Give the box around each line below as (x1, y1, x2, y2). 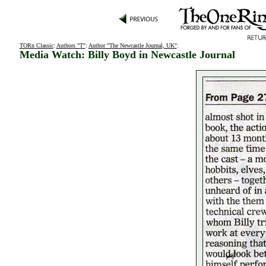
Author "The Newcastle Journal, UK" (88, 42, 177, 49)
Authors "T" (56, 42, 85, 49)
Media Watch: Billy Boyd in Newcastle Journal (19, 49, 235, 61)
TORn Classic (19, 42, 53, 49)
